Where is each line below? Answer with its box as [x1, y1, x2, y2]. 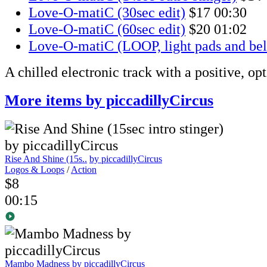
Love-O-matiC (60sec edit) [29, 21, 185, 38]
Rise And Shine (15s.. [5, 154, 87, 164]
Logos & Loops [5, 164, 64, 175]
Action [71, 164, 97, 175]
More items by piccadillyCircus [5, 91, 213, 109]
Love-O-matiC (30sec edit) [29, 4, 185, 21]
